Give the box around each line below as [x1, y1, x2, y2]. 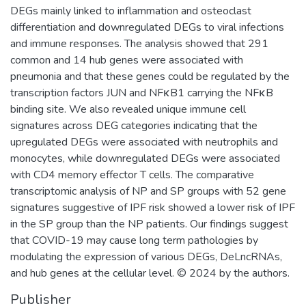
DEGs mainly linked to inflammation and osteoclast [10, 3, 251, 18]
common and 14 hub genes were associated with [10, 52, 243, 68]
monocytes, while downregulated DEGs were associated [10, 150, 280, 166]
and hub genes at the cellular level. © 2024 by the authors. [10, 265, 290, 281]
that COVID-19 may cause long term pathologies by [10, 232, 258, 248]
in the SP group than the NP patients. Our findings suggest [10, 216, 288, 232]
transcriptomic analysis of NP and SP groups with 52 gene [10, 183, 286, 199]
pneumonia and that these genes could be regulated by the [10, 68, 290, 84]
